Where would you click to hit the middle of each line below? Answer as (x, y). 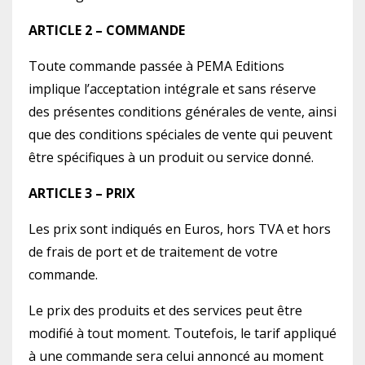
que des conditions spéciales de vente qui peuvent (180, 134)
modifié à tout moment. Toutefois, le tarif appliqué (182, 333)
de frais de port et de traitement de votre (153, 252)
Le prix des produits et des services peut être (165, 310)
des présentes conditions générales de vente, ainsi (182, 112)
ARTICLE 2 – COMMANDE (108, 30)
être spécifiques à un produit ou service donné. (171, 157)
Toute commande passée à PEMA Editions (156, 66)
